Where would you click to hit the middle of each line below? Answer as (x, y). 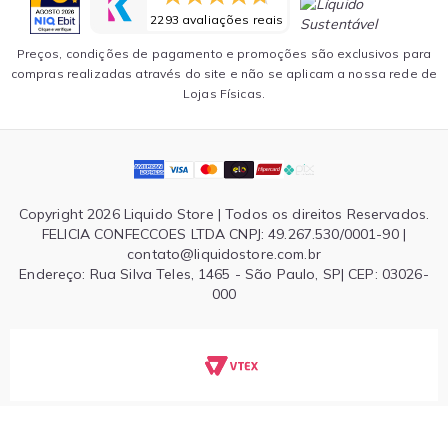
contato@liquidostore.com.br (224, 254)
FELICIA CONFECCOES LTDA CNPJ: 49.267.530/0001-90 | (223, 234)
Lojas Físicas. (224, 94)
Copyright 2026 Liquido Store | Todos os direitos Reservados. (224, 214)
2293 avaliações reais (217, 20)
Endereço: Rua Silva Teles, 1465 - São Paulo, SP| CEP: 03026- (224, 274)
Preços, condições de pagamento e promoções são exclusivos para (224, 54)
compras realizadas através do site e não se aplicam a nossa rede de (224, 74)
